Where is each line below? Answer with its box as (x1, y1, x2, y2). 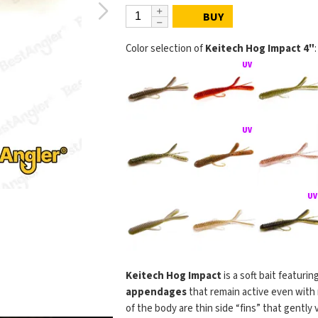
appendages (125, 285, 187, 300)
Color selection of (125, 41, 205, 56)
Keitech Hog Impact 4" (204, 41, 314, 56)
